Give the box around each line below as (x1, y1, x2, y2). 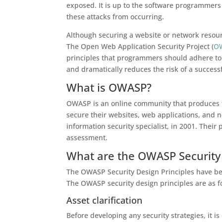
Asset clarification (66, 194, 143, 206)
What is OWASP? (66, 80, 152, 95)
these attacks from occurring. (66, 12, 165, 21)
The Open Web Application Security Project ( (66, 42, 214, 51)
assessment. (66, 133, 108, 142)
